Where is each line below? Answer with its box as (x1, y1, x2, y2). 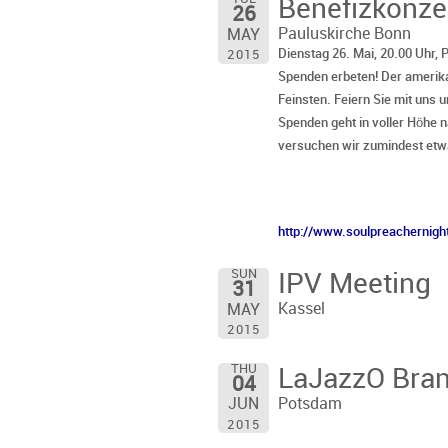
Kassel (277, 301, 325, 319)
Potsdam (277, 395, 342, 413)
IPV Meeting (277, 270, 431, 301)
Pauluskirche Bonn (277, 26, 411, 44)
